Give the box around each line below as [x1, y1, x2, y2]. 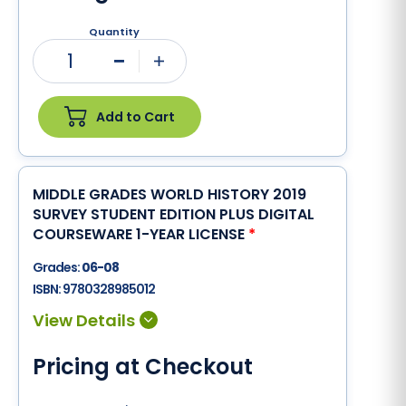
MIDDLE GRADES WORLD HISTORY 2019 [33, 184, 306, 205]
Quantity [89, 24, 140, 39]
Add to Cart [96, 107, 175, 126]
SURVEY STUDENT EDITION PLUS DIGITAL [33, 204, 314, 225]
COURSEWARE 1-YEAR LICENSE [33, 224, 248, 245]
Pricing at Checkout [33, 352, 253, 382]
